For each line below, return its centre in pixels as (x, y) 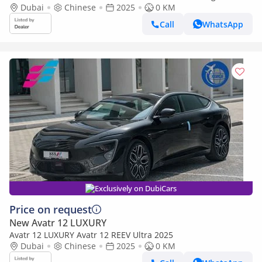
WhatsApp (223, 24)
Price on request (51, 209)
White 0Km (31, 7)
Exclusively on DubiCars (136, 188)
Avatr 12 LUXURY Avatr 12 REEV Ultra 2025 (91, 235)
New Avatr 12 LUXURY (58, 223)
